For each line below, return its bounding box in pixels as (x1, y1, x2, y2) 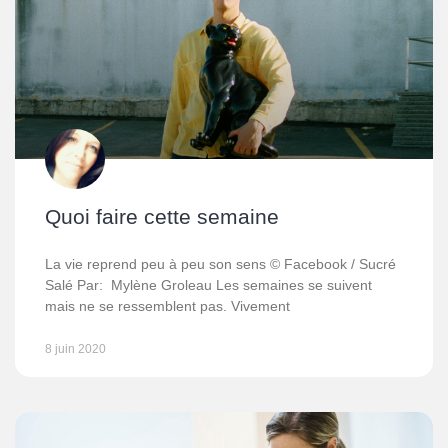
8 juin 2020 (45, 342, 106, 356)
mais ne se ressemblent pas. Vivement (45, 298, 290, 314)
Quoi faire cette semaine (45, 205, 279, 228)
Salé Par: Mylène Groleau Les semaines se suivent (45, 277, 372, 293)
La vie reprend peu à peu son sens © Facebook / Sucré (45, 256, 396, 272)
